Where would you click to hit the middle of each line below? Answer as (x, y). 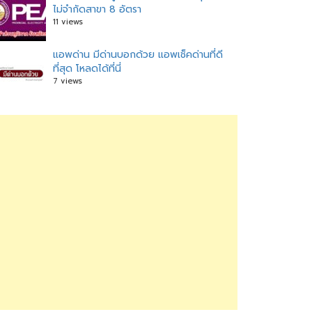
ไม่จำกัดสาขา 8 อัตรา (97, 9)
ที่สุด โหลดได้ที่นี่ (87, 69)
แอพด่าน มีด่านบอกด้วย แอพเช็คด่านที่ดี (138, 55)
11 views (68, 22)
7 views (68, 81)
